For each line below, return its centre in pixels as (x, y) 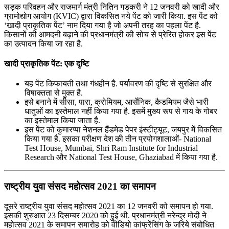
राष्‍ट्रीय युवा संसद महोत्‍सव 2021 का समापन (80, 187)
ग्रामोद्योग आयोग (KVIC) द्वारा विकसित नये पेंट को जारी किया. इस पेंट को (111, 16)
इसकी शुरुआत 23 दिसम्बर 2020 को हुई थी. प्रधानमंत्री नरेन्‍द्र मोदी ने (105, 215)
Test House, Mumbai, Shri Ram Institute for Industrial (111, 148)
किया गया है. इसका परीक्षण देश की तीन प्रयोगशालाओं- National (118, 139)
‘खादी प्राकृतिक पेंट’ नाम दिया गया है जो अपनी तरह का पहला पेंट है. (102, 25)
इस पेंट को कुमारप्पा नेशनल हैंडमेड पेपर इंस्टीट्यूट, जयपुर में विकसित (123, 130)
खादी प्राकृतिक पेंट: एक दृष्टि (47, 64)
